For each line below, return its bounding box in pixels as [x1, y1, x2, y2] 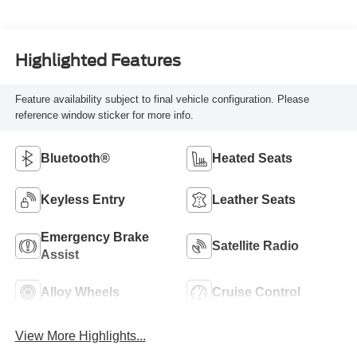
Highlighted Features [14, 51, 181, 71]
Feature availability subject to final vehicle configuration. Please [14, 93, 309, 106]
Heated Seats [212, 151, 292, 165]
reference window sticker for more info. [14, 109, 194, 122]
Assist [40, 247, 79, 261]
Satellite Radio [212, 238, 299, 253]
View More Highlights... [14, 328, 146, 343]
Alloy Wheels [40, 284, 120, 299]
